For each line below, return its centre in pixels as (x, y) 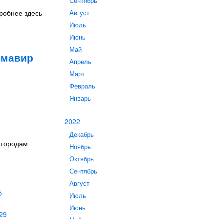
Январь (80, 98)
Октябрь (82, 159)
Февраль (82, 86)
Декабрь (82, 134)
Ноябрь (80, 147)
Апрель (80, 62)
